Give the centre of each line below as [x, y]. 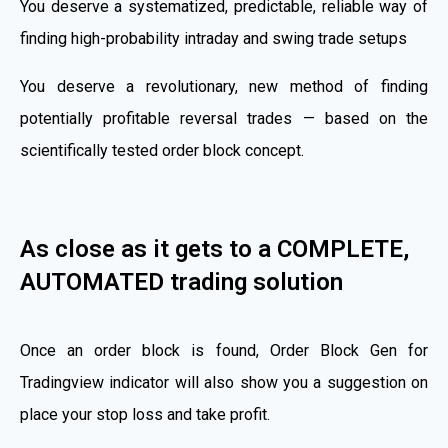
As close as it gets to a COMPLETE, [214, 249]
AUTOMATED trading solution [181, 282]
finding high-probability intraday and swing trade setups [213, 39]
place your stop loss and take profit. [145, 415]
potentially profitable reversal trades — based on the [224, 119]
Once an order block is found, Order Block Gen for [224, 351]
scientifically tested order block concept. [162, 151]
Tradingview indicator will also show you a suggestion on [224, 383]
